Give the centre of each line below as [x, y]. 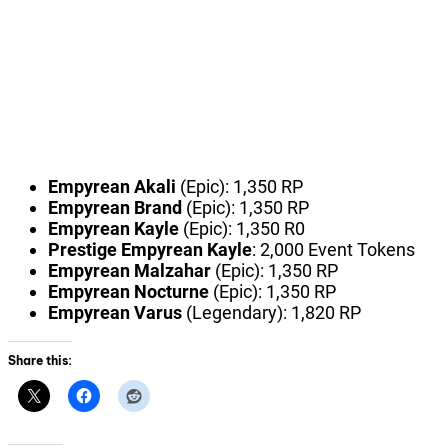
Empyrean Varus [115, 313]
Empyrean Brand [117, 208]
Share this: [40, 361]
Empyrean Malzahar [129, 271]
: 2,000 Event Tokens [333, 250]
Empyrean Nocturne [128, 292]
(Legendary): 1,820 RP [271, 313]
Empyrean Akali [112, 187]
